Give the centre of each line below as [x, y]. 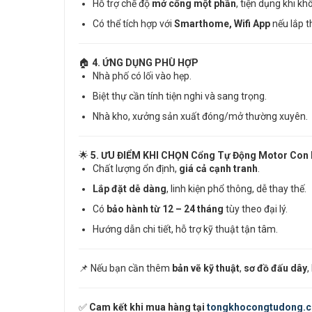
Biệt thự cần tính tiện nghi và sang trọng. [180, 96]
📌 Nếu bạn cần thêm [125, 268]
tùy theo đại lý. [256, 209]
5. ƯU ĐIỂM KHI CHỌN [141, 156]
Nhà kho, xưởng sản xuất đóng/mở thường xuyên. [200, 117]
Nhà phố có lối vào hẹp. [142, 76]
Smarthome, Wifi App [222, 24]
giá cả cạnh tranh [218, 169]
